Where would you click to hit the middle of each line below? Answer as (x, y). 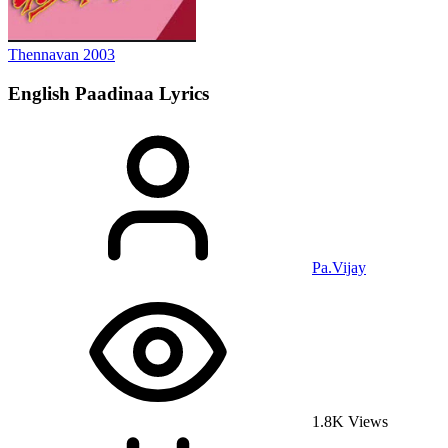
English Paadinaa (83, 93)
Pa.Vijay (339, 268)
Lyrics (184, 93)
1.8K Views (348, 422)
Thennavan (45, 54)
